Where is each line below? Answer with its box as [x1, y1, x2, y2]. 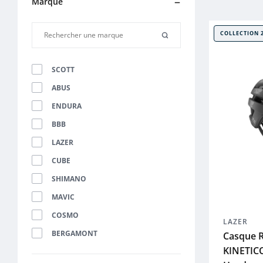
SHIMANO [52, 174, 86, 184]
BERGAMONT [52, 228, 97, 238]
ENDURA [52, 101, 82, 111]
